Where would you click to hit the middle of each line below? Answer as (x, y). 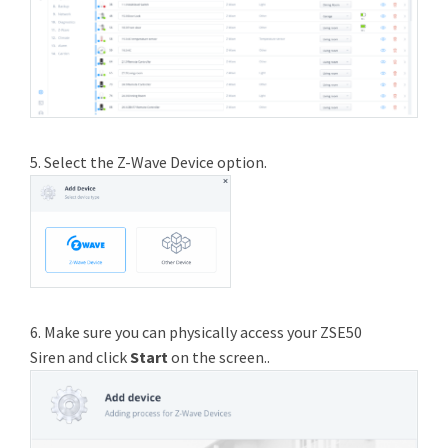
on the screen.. (220, 356)
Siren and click (80, 356)
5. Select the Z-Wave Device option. (148, 162)
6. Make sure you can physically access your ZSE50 (196, 331)
